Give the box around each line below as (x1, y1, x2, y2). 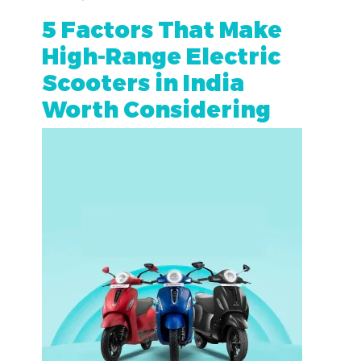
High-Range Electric (42, 41, 280, 68)
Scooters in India (42, 68, 244, 95)
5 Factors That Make (42, 15, 282, 42)
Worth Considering (42, 94, 271, 122)
